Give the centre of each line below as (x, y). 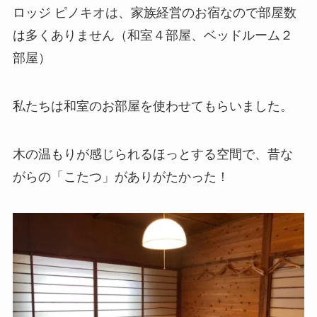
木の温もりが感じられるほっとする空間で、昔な (152, 154)
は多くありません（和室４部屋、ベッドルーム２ (152, 35)
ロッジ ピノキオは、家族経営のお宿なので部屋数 (154, 12)
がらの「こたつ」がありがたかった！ (121, 177)
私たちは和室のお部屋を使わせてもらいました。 (152, 106)
